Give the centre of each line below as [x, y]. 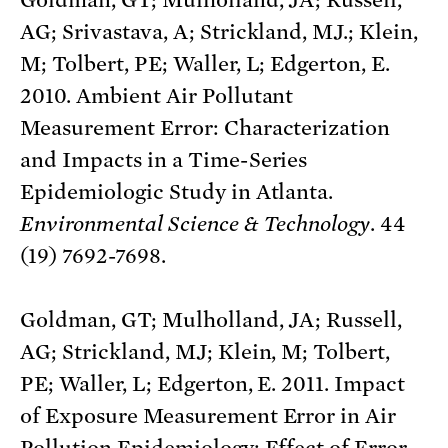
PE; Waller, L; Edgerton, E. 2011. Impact [213, 383]
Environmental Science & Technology [195, 223]
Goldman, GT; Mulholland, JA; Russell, [211, 319]
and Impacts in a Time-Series [164, 159]
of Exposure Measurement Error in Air [208, 415]
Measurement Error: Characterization [205, 127]
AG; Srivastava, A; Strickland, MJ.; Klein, [219, 31]
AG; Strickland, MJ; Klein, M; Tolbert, [205, 351]
